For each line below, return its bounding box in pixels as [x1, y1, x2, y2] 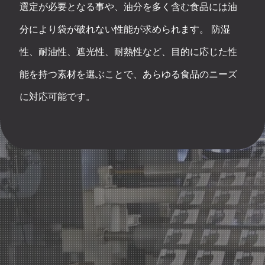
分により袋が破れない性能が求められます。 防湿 [19, 24, 230, 35]
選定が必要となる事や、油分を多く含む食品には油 [19, 2, 237, 12]
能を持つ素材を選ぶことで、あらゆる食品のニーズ [19, 69, 237, 80]
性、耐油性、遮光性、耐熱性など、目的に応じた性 [19, 47, 237, 57]
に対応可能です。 [19, 92, 95, 102]
